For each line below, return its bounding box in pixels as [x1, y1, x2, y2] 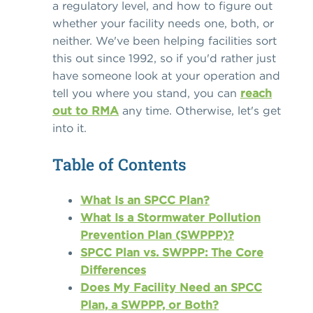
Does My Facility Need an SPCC [80, 280, 262, 295]
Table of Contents [52, 154, 187, 175]
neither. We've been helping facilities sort [52, 34, 277, 48]
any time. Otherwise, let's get [119, 103, 281, 118]
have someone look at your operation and [52, 68, 280, 83]
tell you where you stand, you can [52, 86, 240, 101]
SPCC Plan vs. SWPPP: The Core [80, 245, 263, 260]
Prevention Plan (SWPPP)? [80, 228, 234, 242]
